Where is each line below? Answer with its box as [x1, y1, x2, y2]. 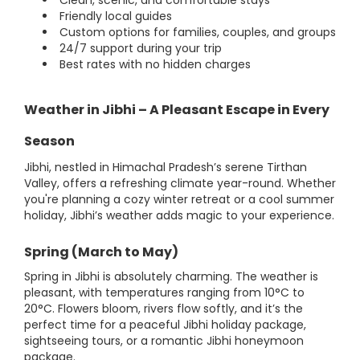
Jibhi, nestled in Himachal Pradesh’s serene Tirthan [24, 159, 307, 176]
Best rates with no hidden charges [56, 56, 251, 73]
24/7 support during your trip [56, 40, 222, 57]
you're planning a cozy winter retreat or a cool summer [24, 191, 334, 208]
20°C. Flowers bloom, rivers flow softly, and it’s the [24, 301, 303, 317]
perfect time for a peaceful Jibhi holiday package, [24, 317, 306, 333]
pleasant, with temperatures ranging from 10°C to [24, 284, 305, 301]
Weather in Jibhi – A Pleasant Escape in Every [24, 100, 329, 120]
